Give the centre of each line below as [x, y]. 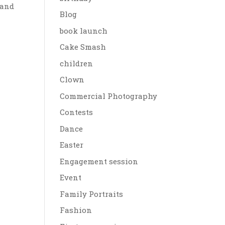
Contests [77, 112]
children [77, 63]
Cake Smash [83, 47]
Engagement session [99, 161]
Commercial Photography [109, 96]
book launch [84, 30]
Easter [72, 145]
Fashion [76, 210]
